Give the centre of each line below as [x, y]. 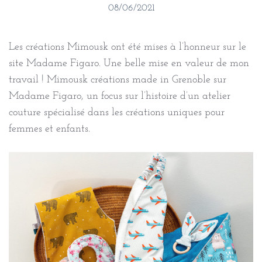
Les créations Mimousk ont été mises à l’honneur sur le [127, 47]
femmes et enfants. [49, 129]
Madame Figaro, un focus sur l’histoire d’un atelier [120, 96]
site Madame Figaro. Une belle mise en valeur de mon [129, 63]
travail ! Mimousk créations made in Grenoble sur [118, 80]
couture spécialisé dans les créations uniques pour [117, 112]
